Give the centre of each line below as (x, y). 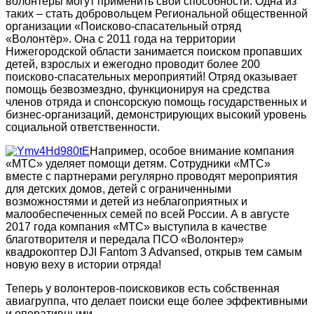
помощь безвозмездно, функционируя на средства (138, 90)
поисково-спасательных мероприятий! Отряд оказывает (151, 77)
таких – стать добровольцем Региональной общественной (157, 14)
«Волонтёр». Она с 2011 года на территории (121, 39)
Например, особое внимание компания (192, 151)
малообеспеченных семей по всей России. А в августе (148, 214)
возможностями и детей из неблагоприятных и (127, 202)
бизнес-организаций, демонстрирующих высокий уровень (156, 115)
